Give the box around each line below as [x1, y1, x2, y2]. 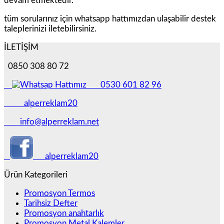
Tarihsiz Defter [24, 199, 77, 208]
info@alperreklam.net [10, 117, 99, 126]
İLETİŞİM [4, 43, 38, 52]
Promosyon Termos [24, 189, 95, 198]
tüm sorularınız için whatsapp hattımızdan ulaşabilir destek [4, 14, 216, 23]
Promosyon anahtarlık [24, 209, 104, 218]
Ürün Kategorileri [4, 170, 67, 179]
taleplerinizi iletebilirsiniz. [4, 24, 96, 33]
